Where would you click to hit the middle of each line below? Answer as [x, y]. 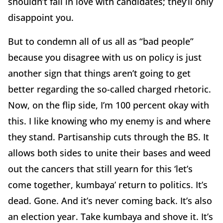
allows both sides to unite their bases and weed [109, 153]
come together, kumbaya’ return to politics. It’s [108, 184]
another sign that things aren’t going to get [99, 73]
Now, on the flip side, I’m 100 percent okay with [109, 105]
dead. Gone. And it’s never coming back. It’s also [110, 200]
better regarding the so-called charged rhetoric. [110, 89]
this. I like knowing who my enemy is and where [109, 121]
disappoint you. [42, 17]
